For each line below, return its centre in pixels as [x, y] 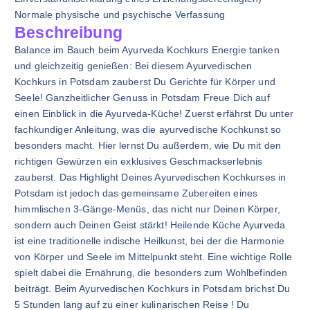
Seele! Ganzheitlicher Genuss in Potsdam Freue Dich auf [142, 98]
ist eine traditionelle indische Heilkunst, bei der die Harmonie [149, 241]
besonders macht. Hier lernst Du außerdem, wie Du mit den [148, 145]
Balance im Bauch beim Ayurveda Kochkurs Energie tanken [147, 50]
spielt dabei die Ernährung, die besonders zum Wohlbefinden [151, 273]
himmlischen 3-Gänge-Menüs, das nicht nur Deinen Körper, [147, 209]
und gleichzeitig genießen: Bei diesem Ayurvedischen [134, 66]
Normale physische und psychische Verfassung [120, 15]
